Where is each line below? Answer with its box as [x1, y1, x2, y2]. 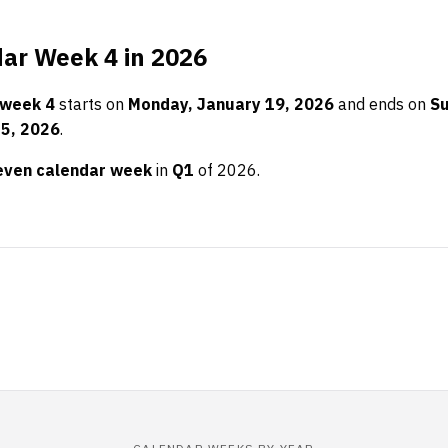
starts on [55, 94, 128, 114]
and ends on [334, 94, 430, 114]
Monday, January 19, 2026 [128, 94, 334, 114]
